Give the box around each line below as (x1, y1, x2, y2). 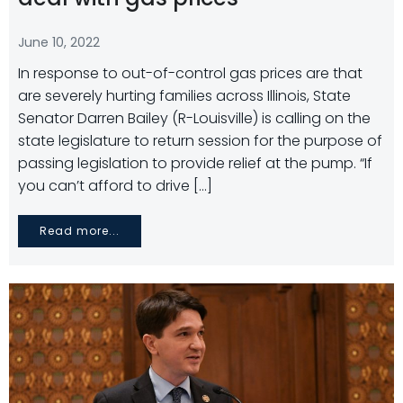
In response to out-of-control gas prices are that (18, 63, 363, 84)
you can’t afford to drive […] (18, 175, 212, 196)
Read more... (40, 223, 120, 238)
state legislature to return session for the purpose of (18, 130, 382, 151)
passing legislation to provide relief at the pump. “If (18, 153, 372, 174)
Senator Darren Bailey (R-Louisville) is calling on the (18, 108, 371, 129)
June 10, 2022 (18, 33, 100, 51)
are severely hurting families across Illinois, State (18, 85, 351, 106)
